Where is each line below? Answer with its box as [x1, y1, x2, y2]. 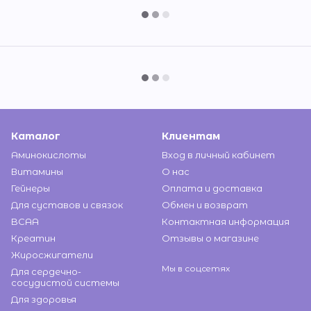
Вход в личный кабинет [162, 149, 275, 160]
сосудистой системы [11, 277, 119, 288]
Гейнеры [11, 183, 50, 194]
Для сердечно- [11, 266, 81, 277]
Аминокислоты [11, 149, 86, 160]
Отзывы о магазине [162, 233, 259, 244]
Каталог [11, 130, 60, 142]
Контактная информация [162, 216, 289, 227]
